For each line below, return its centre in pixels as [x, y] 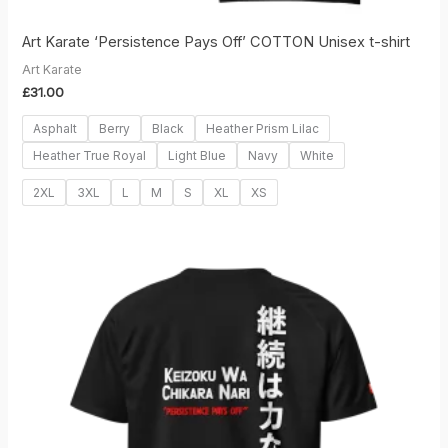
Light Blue [197, 156]
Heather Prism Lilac [263, 129]
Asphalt [55, 129]
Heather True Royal [90, 156]
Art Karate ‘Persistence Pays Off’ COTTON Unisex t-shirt [216, 42]
